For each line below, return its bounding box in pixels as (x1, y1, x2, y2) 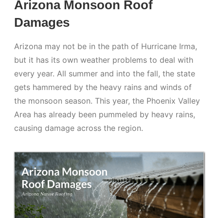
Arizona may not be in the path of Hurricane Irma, (14, 41, 198, 52)
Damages (14, 15, 70, 30)
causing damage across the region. (14, 123, 144, 133)
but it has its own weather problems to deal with (14, 55, 194, 65)
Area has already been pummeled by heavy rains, (14, 109, 196, 120)
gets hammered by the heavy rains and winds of (14, 82, 192, 92)
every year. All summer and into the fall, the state (14, 69, 196, 79)
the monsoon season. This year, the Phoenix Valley (14, 96, 200, 106)
